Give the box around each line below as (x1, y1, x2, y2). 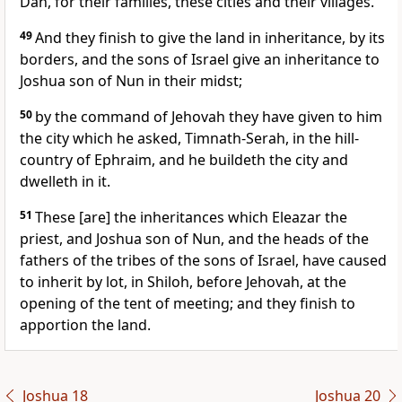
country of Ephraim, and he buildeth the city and (20, 150, 348, 170)
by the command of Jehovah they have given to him (35, 107, 382, 127)
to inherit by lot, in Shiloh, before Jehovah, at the (20, 272, 346, 293)
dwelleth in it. (20, 171, 110, 192)
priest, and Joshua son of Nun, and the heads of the (20, 229, 369, 249)
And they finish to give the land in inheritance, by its (35, 28, 385, 48)
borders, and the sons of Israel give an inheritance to (20, 49, 380, 70)
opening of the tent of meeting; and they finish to (20, 293, 355, 314)
